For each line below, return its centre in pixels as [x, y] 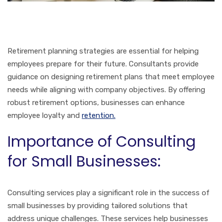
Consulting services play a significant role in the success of [109, 193]
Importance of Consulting [102, 141]
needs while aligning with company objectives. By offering [106, 89]
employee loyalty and [45, 115]
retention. [99, 115]
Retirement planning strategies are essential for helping [103, 51]
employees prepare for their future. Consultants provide [103, 64]
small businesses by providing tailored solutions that [98, 205]
